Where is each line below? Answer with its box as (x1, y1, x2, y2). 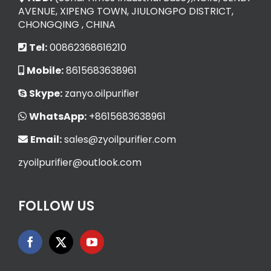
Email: (30, 132, 62, 147)
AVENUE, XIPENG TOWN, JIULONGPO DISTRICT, (18, 4, 233, 19)
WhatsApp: (29, 109, 87, 124)
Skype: (29, 87, 62, 101)
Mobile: (27, 64, 64, 78)
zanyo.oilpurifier (62, 87, 139, 101)
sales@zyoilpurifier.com (64, 132, 176, 147)
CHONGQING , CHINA (18, 18, 116, 32)
